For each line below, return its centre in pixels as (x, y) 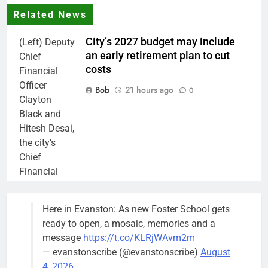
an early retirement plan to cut (158, 55)
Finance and (45, 257)
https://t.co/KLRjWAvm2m (139, 237)
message (63, 237)
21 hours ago (149, 89)
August (215, 252)
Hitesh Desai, (47, 128)
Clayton (35, 99)
